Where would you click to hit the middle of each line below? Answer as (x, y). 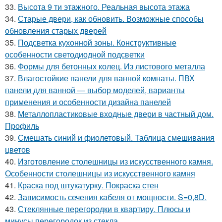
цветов (18, 149)
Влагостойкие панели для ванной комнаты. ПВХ (106, 78)
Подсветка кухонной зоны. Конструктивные (97, 42)
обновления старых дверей (56, 30)
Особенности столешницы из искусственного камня (100, 173)
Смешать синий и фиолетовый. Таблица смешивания (116, 137)
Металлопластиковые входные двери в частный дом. (116, 113)
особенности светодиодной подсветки (75, 54)
